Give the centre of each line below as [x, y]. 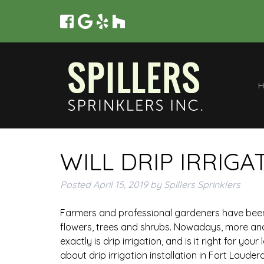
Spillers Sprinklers [202, 184]
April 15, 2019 [121, 184]
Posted [77, 184]
